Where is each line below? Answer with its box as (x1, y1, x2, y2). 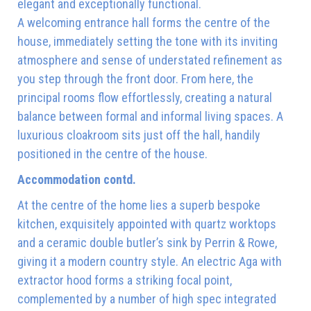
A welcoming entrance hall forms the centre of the (17, 15, 270, 30)
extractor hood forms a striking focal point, (17, 272, 232, 287)
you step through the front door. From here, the (17, 71, 253, 86)
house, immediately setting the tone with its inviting (17, 33, 278, 49)
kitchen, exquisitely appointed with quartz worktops (17, 216, 276, 231)
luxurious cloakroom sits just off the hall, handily (17, 127, 260, 142)
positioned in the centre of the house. (17, 146, 208, 161)
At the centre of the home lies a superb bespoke (17, 197, 260, 212)
